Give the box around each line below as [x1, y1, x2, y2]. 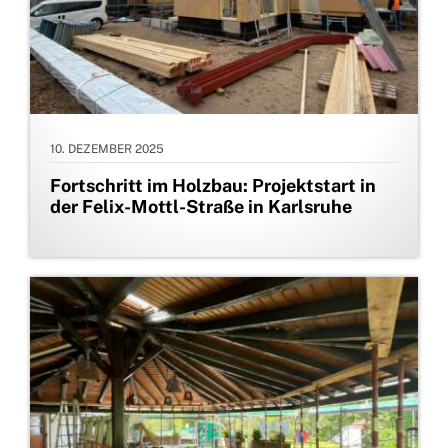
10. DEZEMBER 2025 [50, 142, 164, 157]
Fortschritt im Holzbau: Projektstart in [50, 175, 376, 197]
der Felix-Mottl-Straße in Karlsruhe [50, 196, 352, 218]
